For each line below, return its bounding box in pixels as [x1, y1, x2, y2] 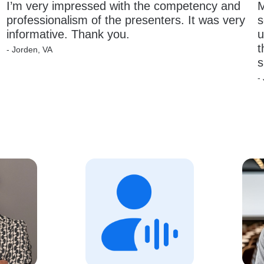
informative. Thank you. [6, 28, 130, 41]
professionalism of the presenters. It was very [6, 14, 249, 27]
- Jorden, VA [6, 44, 52, 54]
